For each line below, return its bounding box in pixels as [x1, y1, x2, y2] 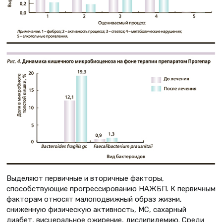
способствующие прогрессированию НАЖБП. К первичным [6, 184, 216, 194]
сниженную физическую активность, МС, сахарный [6, 205, 186, 215]
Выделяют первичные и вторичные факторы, [6, 174, 164, 183]
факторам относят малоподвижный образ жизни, [6, 195, 182, 204]
